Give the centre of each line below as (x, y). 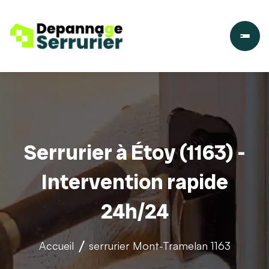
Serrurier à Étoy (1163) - (134, 153)
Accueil (56, 246)
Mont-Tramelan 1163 (181, 246)
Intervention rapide (134, 182)
